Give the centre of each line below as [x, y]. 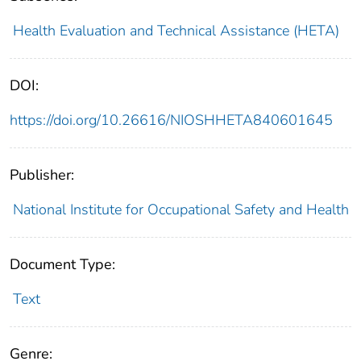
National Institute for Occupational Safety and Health [180, 210]
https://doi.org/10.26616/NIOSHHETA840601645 [171, 120]
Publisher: [42, 175]
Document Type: [62, 265]
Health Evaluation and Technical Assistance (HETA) [176, 31]
